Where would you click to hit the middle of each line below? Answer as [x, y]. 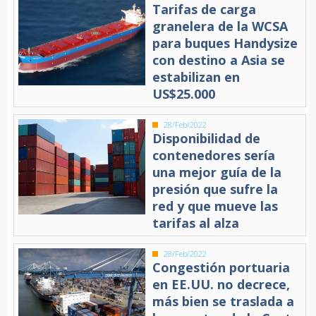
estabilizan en [196, 77]
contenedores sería [214, 155]
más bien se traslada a [224, 301]
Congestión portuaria [221, 267]
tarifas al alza [196, 223]
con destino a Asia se [219, 60]
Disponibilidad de [207, 138]
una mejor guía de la [217, 172]
